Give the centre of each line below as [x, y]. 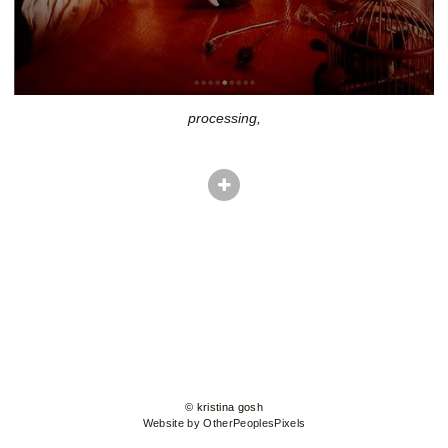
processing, [224, 118]
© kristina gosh [224, 407]
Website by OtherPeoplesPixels [224, 423]
